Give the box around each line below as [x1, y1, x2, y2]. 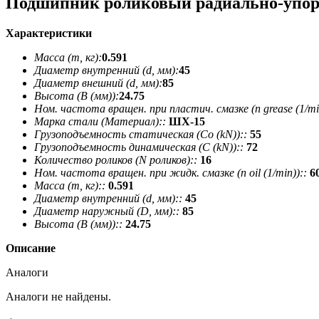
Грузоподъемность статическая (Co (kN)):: [34, 127, 247, 140]
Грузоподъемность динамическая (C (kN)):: [34, 140, 244, 153]
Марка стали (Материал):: [34, 115, 166, 127]
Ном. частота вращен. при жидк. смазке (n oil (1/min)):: [34, 166, 307, 179]
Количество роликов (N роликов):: [34, 153, 197, 166]
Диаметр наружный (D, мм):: [34, 204, 179, 217]
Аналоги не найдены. [6, 290, 111, 303]
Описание [6, 241, 56, 254]
